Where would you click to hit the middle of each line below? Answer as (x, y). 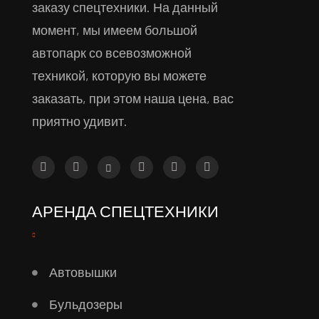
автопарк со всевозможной (111, 53)
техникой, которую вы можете (119, 76)
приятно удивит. (79, 121)
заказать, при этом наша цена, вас (132, 99)
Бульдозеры (85, 304)
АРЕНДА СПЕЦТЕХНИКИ (125, 211)
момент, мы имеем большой (114, 30)
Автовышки (83, 272)
